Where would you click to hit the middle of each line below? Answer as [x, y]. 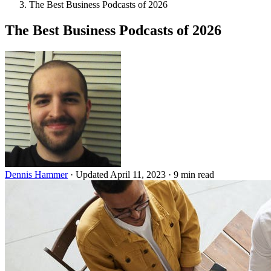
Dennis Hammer [36, 174]
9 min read [194, 174]
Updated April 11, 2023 [122, 174]
